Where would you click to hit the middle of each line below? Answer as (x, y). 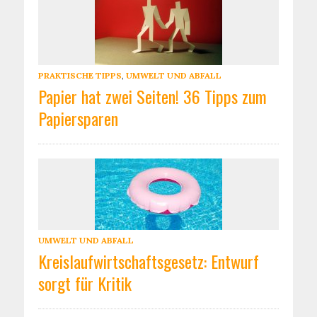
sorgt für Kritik (85, 283)
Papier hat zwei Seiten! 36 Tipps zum (152, 96)
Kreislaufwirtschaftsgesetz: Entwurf (148, 261)
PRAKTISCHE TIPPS (80, 75)
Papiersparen (78, 118)
